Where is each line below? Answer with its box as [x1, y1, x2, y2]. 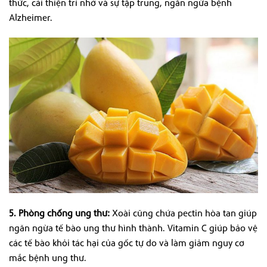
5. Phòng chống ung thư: [9, 206, 110, 219]
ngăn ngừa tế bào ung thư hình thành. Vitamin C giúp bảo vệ [9, 221, 257, 234]
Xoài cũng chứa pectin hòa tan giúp [110, 206, 257, 219]
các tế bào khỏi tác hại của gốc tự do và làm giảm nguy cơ [9, 236, 244, 249]
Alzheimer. [9, 11, 52, 23]
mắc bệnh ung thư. [9, 251, 86, 263]
